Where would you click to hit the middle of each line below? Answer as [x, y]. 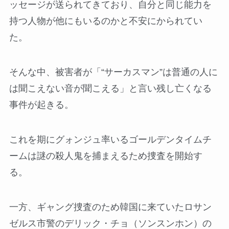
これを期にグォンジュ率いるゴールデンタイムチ [110, 139]
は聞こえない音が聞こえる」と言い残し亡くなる [110, 89]
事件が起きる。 [41, 105]
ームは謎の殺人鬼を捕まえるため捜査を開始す [106, 156]
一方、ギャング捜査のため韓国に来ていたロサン [110, 207]
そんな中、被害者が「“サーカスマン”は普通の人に [113, 72]
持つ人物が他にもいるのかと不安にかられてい [106, 21]
